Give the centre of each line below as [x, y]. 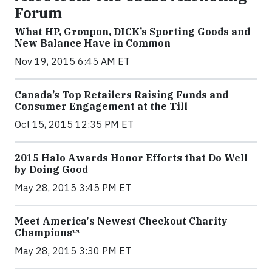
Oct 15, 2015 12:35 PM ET [74, 124]
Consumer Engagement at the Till [101, 106]
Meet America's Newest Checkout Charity [121, 221]
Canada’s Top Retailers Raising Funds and [121, 95]
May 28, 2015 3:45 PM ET [73, 188]
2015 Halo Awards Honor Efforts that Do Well [131, 158]
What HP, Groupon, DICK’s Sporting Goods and [132, 32]
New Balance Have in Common [93, 43]
